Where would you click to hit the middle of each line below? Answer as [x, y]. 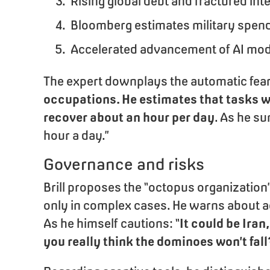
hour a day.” [76, 135]
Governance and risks [124, 164]
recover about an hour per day [129, 117]
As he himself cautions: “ [111, 223]
